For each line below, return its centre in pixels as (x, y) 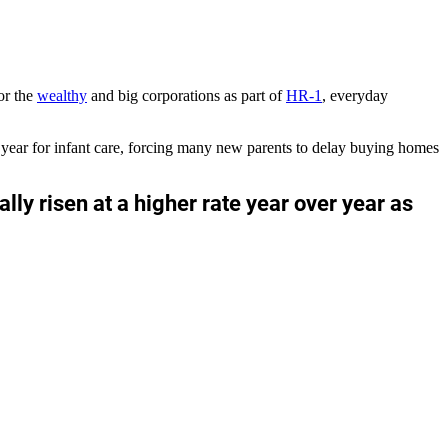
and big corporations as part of (186, 96)
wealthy (62, 96)
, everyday (355, 96)
